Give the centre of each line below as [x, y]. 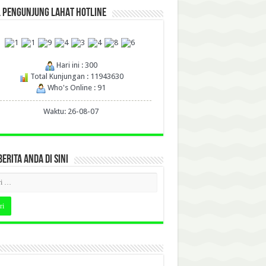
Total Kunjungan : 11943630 [76, 77]
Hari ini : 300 [76, 65]
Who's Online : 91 [76, 88]
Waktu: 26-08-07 [71, 112]
